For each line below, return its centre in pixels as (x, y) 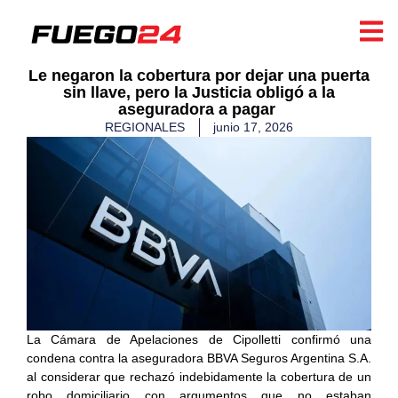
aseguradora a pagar (199, 109)
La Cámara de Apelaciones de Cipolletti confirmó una (199, 340)
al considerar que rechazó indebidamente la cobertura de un (199, 377)
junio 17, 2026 (253, 127)
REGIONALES (145, 127)
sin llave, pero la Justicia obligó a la (199, 92)
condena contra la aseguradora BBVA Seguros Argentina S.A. (199, 358)
